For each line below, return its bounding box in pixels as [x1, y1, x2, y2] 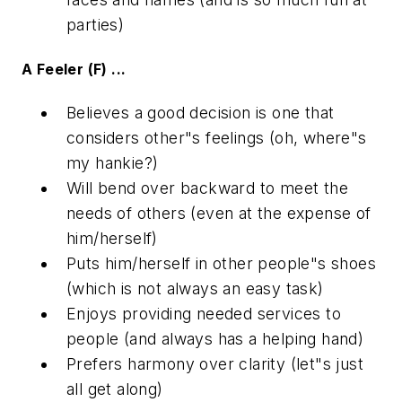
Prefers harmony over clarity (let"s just [66, 354, 363, 374]
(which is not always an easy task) [66, 279, 324, 299]
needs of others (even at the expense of [66, 204, 371, 223]
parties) [66, 14, 125, 34]
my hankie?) [66, 153, 159, 173]
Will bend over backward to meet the [66, 179, 348, 198]
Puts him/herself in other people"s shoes [66, 254, 376, 274]
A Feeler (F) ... [22, 59, 127, 78]
